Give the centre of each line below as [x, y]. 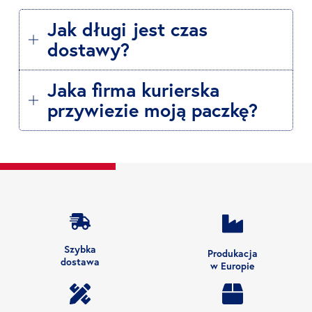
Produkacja [232, 253]
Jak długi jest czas [127, 29]
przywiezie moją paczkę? [153, 110]
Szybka [80, 249]
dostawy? [88, 49]
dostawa [80, 262]
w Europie [232, 266]
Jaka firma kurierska [133, 90]
